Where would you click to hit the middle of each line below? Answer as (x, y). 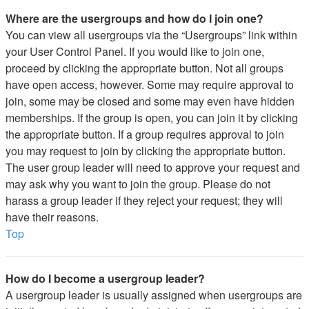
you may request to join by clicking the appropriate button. (146, 151)
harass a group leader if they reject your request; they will (144, 200)
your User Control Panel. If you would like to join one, (135, 51)
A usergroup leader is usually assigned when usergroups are (154, 295)
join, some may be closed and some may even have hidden (150, 101)
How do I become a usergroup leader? (105, 278)
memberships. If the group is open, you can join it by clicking (152, 118)
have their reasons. (52, 217)
